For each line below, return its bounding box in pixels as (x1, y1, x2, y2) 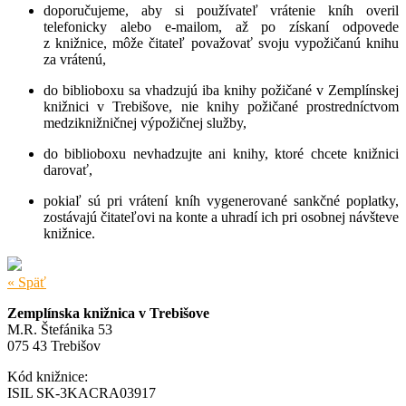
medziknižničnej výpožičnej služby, (43, 114, 246, 130)
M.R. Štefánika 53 (7, 321, 112, 337)
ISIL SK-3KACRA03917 (7, 384, 156, 401)
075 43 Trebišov (7, 337, 101, 353)
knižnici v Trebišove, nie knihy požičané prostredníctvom (43, 98, 399, 114)
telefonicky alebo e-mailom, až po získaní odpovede (43, 18, 399, 34)
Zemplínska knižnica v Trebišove (7, 304, 209, 321)
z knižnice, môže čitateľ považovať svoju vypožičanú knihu (43, 34, 399, 51)
